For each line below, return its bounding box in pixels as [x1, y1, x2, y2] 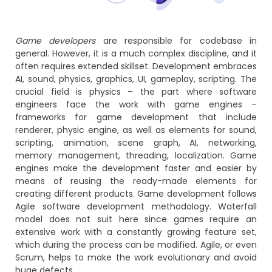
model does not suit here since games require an [15, 213, 257, 226]
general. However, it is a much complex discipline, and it [15, 47, 257, 60]
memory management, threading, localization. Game [15, 149, 257, 162]
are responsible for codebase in [95, 35, 257, 47]
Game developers [15, 35, 96, 47]
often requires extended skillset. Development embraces [15, 60, 257, 73]
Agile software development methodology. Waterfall [15, 200, 257, 213]
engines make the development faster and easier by [15, 162, 257, 175]
